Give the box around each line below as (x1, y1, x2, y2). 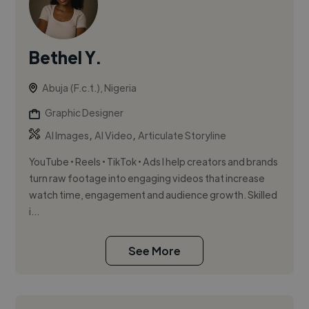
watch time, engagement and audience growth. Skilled (29, 188, 278, 201)
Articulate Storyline (138, 129, 227, 142)
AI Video (94, 129, 133, 142)
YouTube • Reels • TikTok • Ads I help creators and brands (29, 155, 279, 168)
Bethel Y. (29, 46, 101, 68)
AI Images (45, 129, 90, 142)
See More (128, 243, 181, 259)
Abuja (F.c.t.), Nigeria (42, 81, 137, 94)
